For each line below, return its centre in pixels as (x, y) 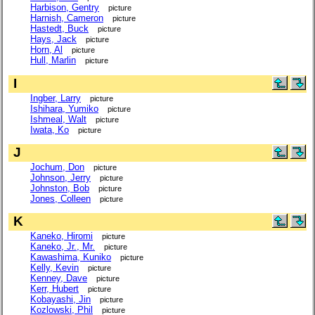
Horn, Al (46, 50)
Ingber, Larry (56, 98)
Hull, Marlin (53, 60)
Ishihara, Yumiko (64, 108)
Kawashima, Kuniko (71, 257)
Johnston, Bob (60, 188)
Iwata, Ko (50, 129)
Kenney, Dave (59, 278)
